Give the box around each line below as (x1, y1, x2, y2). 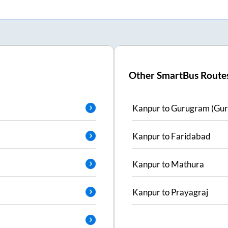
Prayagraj (171, 187, 208, 198)
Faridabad (171, 131, 211, 142)
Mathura (171, 159, 204, 170)
